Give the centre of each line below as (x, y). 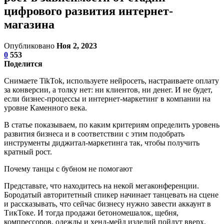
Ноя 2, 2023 (77, 45)
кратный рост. (28, 151)
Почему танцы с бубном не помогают (68, 168)
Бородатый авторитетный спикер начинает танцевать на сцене (111, 194)
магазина (29, 24)
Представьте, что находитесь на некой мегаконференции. (101, 185)
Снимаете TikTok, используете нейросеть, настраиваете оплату (111, 80)
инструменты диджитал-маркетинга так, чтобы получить (102, 142)
